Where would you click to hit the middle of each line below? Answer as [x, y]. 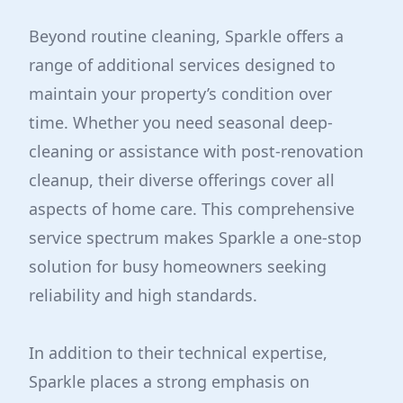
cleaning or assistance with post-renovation [196, 151]
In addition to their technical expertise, [178, 353]
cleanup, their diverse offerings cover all [182, 180]
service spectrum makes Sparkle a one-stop [195, 237]
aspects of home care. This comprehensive [192, 209]
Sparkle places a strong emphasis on [169, 381]
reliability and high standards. [143, 295]
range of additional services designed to [182, 65]
